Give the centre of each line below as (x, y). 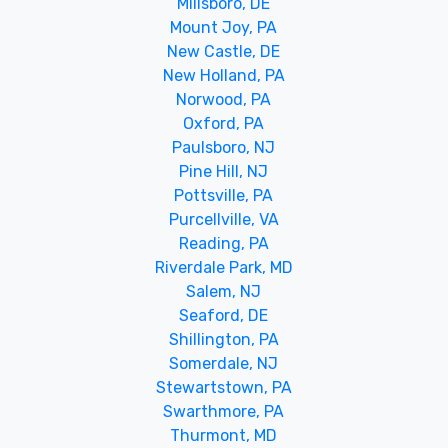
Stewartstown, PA (223, 387)
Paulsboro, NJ (224, 147)
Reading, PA (223, 243)
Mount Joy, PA (224, 27)
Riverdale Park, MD (223, 267)
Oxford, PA (224, 123)
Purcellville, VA (223, 219)
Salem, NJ (224, 291)
